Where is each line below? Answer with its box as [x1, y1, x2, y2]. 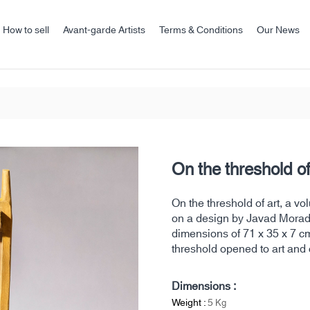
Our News [257, 21, 300, 39]
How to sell [3, 21, 49, 39]
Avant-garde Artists [63, 21, 145, 39]
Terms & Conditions [159, 21, 243, 39]
